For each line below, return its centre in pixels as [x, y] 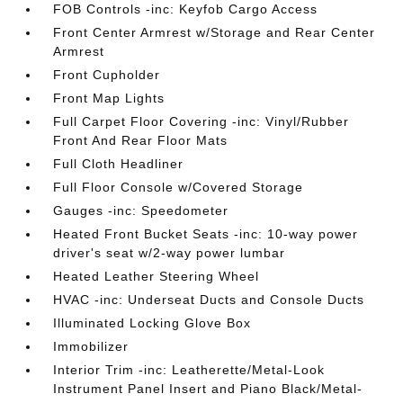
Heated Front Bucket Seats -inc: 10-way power [206, 234]
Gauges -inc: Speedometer [141, 210]
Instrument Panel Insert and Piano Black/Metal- [208, 389]
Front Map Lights [109, 98]
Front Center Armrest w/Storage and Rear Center [215, 32]
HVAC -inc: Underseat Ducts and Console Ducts [209, 300]
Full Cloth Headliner [119, 164]
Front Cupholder [107, 75]
